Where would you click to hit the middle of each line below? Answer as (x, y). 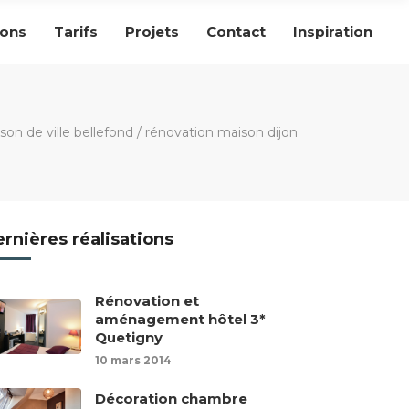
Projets (152, 31)
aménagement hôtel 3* (181, 319)
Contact (236, 31)
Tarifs (76, 31)
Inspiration (333, 31)
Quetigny (129, 337)
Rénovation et (147, 301)
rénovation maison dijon (221, 133)
